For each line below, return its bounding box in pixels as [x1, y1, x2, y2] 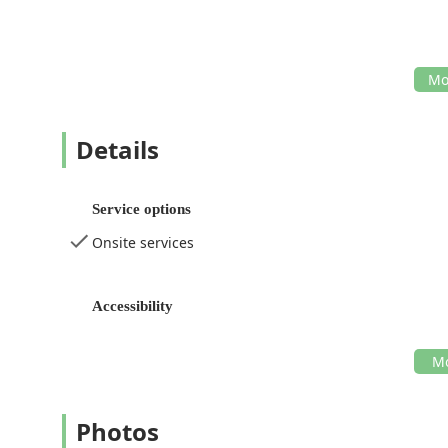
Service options [92, 200, 191, 217]
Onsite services [92, 232, 194, 252]
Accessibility [92, 297, 173, 314]
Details [76, 132, 159, 166]
